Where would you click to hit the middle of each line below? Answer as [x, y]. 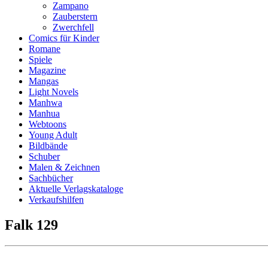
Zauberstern [75, 16]
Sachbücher [51, 178]
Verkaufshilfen [56, 200]
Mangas [44, 81]
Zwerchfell [73, 27]
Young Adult [53, 135]
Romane [45, 49]
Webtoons [48, 124]
